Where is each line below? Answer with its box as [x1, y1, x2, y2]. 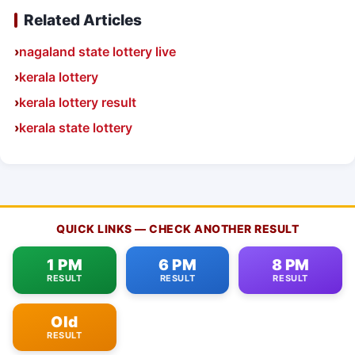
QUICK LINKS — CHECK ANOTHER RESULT [56, 222, 299, 236]
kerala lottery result [19, 94, 136, 111]
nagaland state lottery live [19, 44, 176, 60]
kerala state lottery [19, 120, 132, 136]
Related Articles [24, 11, 142, 30]
